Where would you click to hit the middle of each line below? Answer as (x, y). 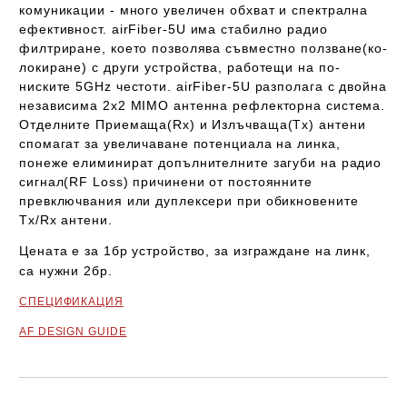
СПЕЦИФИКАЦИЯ (71, 302)
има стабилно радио (257, 29)
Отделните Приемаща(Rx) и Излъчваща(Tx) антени (193, 124)
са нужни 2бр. (66, 271)
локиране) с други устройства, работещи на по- (180, 67)
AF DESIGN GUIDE (73, 332)
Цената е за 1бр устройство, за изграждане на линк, (195, 251)
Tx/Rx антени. (68, 220)
